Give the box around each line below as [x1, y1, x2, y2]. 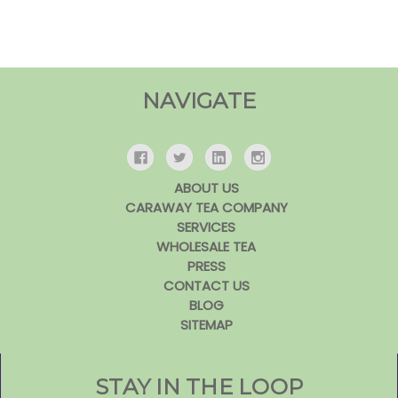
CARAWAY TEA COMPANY [124, 198, 288, 218]
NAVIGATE [142, 87, 256, 114]
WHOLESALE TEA [156, 237, 257, 257]
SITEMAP [179, 315, 233, 335]
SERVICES [177, 218, 236, 237]
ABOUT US [173, 179, 239, 198]
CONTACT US [163, 276, 250, 296]
